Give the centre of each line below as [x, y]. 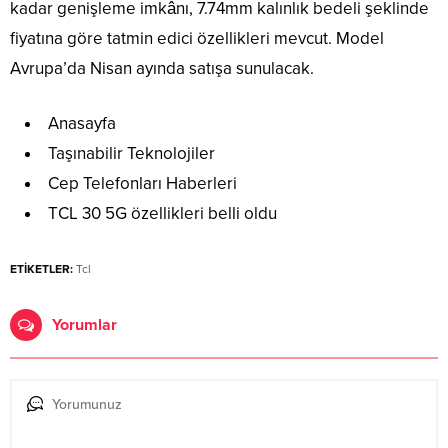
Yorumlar [84, 325]
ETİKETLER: [41, 269]
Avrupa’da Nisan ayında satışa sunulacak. [162, 69]
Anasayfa [82, 124]
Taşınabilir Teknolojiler [131, 154]
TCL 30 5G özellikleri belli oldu [162, 214]
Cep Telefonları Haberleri [142, 184]
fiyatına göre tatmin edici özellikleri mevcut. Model [197, 39]
